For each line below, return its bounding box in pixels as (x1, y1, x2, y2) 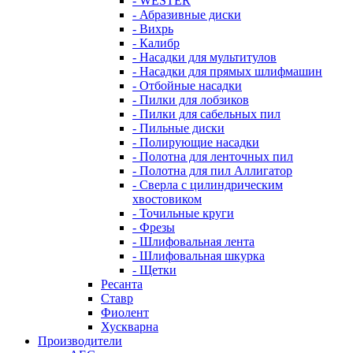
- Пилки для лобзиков (132, 93, 249, 106)
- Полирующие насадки (132, 136, 259, 149)
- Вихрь (132, 22, 173, 35)
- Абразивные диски (132, 8, 241, 21)
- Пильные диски (132, 121, 225, 135)
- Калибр (132, 36, 180, 50)
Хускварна (101, 320, 158, 333)
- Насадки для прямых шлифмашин (132, 65, 322, 78)
